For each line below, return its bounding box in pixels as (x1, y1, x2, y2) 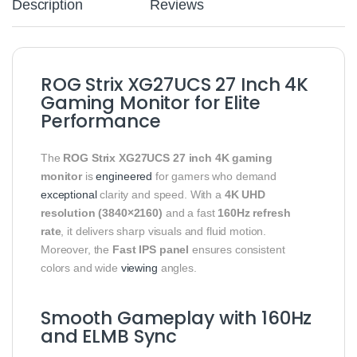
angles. (157, 261, 197, 274)
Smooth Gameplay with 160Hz (41, 304, 312, 331)
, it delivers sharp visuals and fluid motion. (61, 224, 267, 237)
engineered (96, 169, 153, 182)
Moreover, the (41, 242, 113, 256)
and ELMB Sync (41, 323, 178, 349)
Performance (41, 108, 161, 134)
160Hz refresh (218, 206, 291, 219)
